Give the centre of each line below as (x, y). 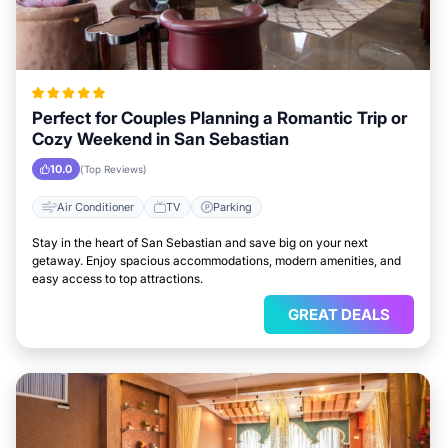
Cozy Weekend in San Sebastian (160, 139)
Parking (232, 206)
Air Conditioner (95, 206)
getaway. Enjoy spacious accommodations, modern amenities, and (216, 260)
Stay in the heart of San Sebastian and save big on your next (200, 242)
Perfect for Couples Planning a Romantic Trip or (219, 118)
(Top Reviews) (113, 169)
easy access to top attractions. (117, 278)
